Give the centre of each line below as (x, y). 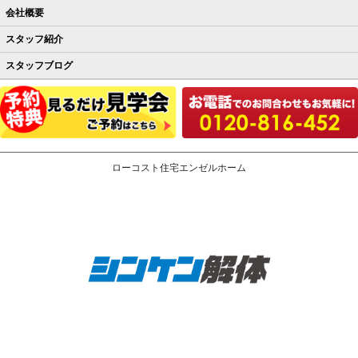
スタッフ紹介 (34, 40)
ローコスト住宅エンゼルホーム (179, 168)
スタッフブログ (39, 66)
